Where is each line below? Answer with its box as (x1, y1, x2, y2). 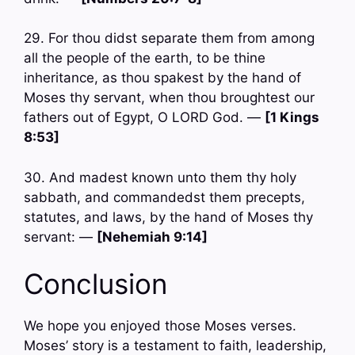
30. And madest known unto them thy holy (24, 169, 296, 185)
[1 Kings (265, 109, 319, 126)
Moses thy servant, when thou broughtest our (24, 90, 315, 106)
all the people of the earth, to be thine (24, 50, 265, 67)
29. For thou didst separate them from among (24, 30, 315, 47)
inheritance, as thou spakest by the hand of (24, 70, 301, 86)
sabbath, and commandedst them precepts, (24, 189, 305, 205)
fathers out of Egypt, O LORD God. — (24, 109, 265, 126)
